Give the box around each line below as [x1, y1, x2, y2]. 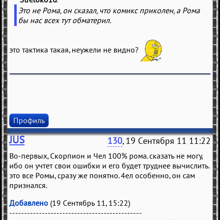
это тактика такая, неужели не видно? [9, 45, 140, 55]
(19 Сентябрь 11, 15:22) [48, 198, 130, 208]
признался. [9, 180, 47, 191]
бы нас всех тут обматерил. [18, 15, 111, 26]
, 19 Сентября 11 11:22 [122, 135, 211, 147]
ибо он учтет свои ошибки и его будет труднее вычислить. [9, 161, 210, 171]
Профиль [13, 115, 45, 126]
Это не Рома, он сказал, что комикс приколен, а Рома [18, 5, 200, 16]
